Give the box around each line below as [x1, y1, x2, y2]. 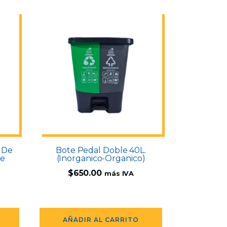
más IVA [104, 170, 134, 178]
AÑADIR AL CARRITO [63, 216, 139, 224]
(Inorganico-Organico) [56, 154, 145, 164]
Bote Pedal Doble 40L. [56, 145, 146, 156]
